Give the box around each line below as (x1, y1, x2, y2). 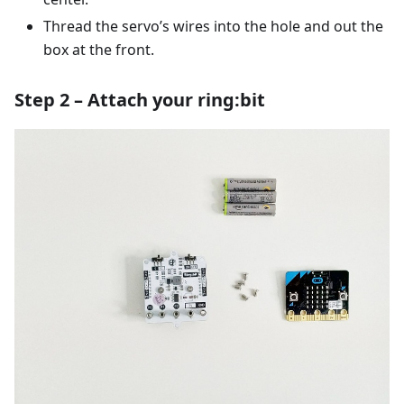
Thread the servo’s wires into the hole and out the (43, 16, 383, 37)
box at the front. (43, 40, 154, 60)
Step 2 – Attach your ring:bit (14, 87, 265, 113)
